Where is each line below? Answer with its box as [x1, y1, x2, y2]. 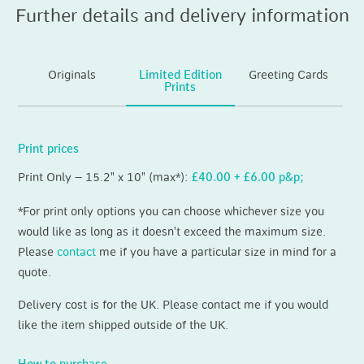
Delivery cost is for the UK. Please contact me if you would [18, 298, 329, 311]
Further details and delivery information [15, 8, 349, 26]
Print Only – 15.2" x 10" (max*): [18, 172, 193, 184]
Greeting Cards [249, 68, 329, 81]
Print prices [18, 142, 80, 155]
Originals [48, 68, 97, 81]
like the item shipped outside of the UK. [18, 318, 229, 331]
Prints [164, 80, 197, 93]
